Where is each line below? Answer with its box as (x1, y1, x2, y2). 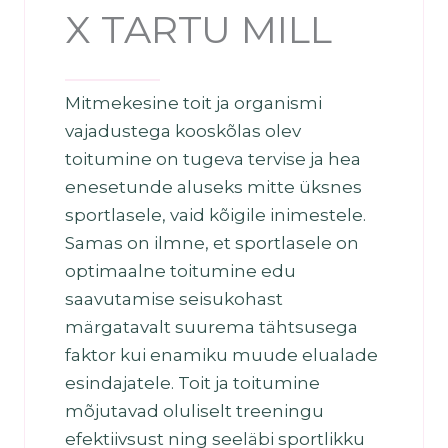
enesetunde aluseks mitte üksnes (65, 177, 362, 197)
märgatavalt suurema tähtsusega (65, 317, 358, 337)
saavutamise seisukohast (65, 289, 283, 309)
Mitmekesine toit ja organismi (65, 93, 322, 113)
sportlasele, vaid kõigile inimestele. (65, 205, 366, 225)
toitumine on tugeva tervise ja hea (65, 149, 361, 169)
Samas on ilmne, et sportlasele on (65, 233, 359, 253)
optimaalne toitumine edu (65, 261, 296, 281)
